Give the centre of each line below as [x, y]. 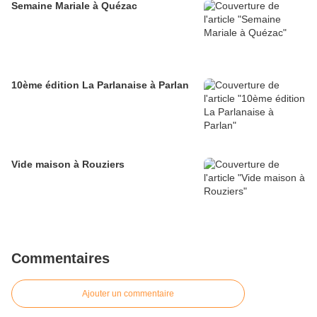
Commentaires [60, 259]
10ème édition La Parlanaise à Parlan [100, 85]
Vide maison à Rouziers [68, 165]
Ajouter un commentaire [128, 294]
